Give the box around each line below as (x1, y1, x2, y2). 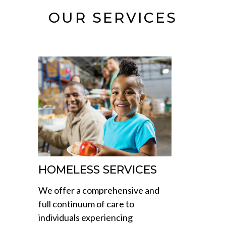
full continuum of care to (38, 198, 134, 210)
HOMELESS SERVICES (38, 163, 157, 177)
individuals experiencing (38, 212, 133, 223)
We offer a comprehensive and (38, 185, 159, 196)
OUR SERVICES (48, 9, 178, 27)
